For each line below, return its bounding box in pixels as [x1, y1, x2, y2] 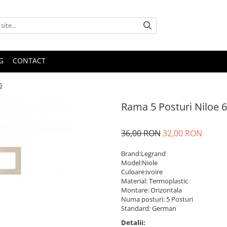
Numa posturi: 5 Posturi [121, 195, 193, 204]
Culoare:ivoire [121, 167, 163, 176]
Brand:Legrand [121, 149, 166, 158]
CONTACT [13, 56, 46, 65]
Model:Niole [121, 158, 158, 167]
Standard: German [121, 204, 176, 213]
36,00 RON [121, 128, 161, 139]
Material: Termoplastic [121, 176, 188, 185]
